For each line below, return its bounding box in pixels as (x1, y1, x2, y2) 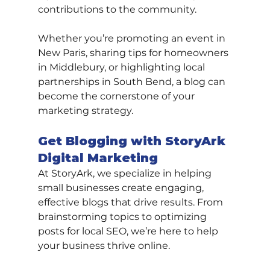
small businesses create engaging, (37, 182, 206, 194)
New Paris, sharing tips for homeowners (37, 47, 231, 59)
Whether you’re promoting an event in (37, 33, 228, 45)
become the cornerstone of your (37, 90, 197, 102)
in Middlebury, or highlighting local (37, 61, 207, 74)
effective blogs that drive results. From (37, 196, 225, 209)
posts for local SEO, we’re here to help (37, 225, 221, 237)
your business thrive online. (37, 240, 170, 252)
